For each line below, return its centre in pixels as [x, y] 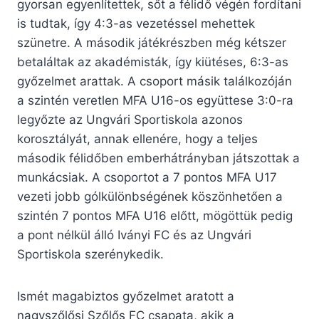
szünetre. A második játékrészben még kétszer [152, 43]
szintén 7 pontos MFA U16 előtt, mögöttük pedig [155, 216]
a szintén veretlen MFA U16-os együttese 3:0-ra [155, 101]
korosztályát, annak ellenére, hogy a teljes [137, 139]
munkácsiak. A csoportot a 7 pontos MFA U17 [147, 178]
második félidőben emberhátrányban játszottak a [158, 158]
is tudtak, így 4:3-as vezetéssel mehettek [136, 24]
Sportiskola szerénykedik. [90, 255]
